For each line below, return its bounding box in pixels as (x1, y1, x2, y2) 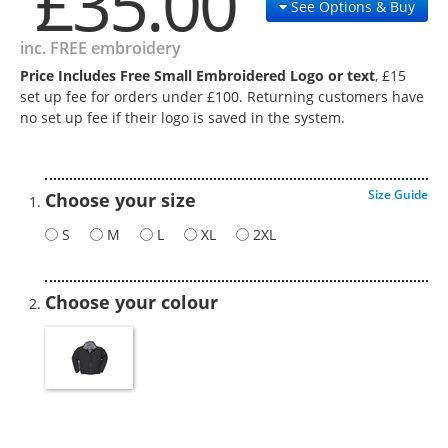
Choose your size (45, 188, 196, 212)
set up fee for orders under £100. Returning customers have (20, 87, 424, 106)
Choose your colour (45, 290, 218, 314)
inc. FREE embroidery (20, 37, 181, 59)
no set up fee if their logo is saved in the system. (20, 108, 345, 127)
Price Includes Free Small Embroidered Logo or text (20, 66, 375, 85)
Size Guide (368, 186, 428, 203)
